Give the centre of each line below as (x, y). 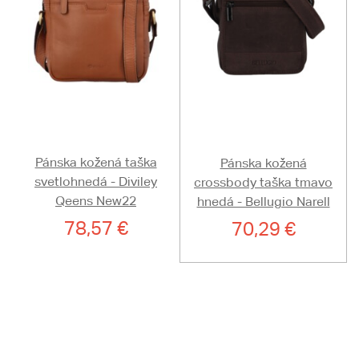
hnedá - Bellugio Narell (263, 202)
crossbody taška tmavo (263, 183)
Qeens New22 (96, 201)
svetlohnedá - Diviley (96, 182)
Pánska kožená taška (96, 163)
